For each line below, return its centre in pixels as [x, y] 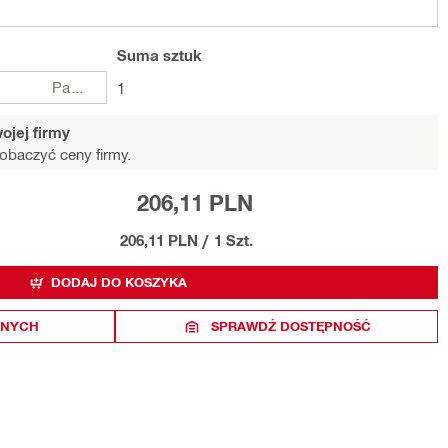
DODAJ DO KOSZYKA [118, 282]
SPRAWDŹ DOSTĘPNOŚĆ [290, 326]
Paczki [78, 87]
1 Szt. [233, 240]
